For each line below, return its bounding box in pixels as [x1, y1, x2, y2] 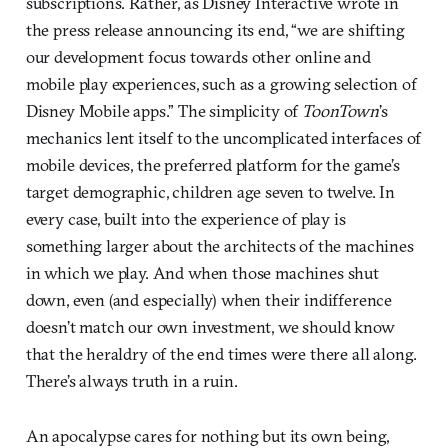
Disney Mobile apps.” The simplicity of [25, 99, 303, 121]
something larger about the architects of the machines [25, 234, 414, 256]
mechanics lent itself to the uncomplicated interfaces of [25, 126, 422, 148]
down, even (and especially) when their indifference [25, 288, 393, 310]
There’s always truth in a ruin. [25, 369, 238, 391]
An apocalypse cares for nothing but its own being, [25, 424, 390, 446]
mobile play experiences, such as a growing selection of [25, 72, 417, 94]
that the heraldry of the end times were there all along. [25, 342, 418, 364]
